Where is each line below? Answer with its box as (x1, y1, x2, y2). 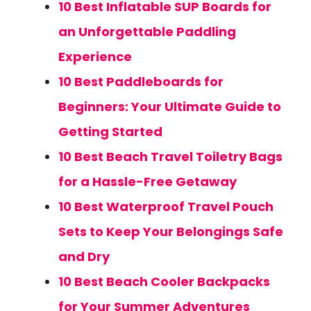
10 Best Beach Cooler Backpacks (58, 273, 270, 290)
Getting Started (58, 123, 162, 140)
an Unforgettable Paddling (58, 23, 236, 40)
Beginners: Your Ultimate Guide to (58, 98, 281, 115)
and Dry (58, 248, 110, 265)
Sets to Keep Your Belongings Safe (58, 223, 283, 240)
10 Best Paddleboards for (58, 73, 224, 90)
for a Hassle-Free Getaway (58, 173, 237, 190)
